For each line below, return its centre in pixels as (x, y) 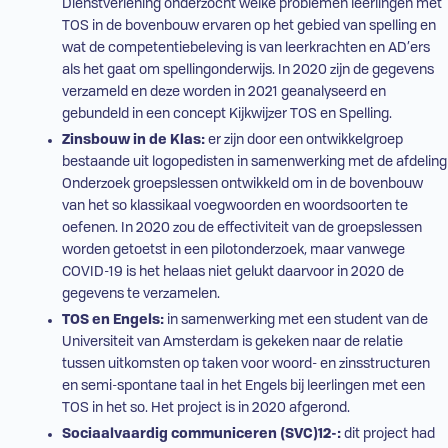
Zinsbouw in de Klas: (133, 140)
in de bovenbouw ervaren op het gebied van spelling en (262, 26)
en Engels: (126, 320)
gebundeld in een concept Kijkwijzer (175, 114)
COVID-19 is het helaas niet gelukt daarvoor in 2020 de (232, 272)
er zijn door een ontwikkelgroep (303, 140)
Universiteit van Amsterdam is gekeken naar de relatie (232, 342)
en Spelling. (354, 114)
